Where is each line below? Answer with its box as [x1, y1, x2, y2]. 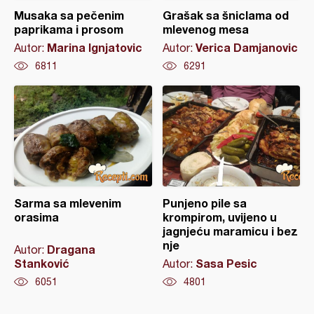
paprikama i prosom [14, 22, 123, 36]
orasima [14, 210, 59, 224]
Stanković [14, 256, 69, 270]
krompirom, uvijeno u [162, 210, 277, 224]
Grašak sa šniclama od [162, 8, 289, 22]
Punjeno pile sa [162, 196, 247, 210]
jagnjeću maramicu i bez [162, 224, 298, 238]
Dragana [47, 242, 95, 256]
